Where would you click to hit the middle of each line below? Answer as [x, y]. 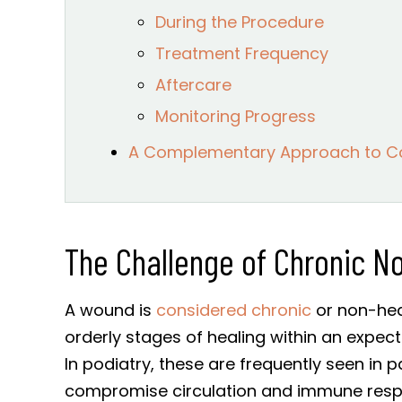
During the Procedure [240, 22]
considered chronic [234, 310]
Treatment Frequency [242, 53]
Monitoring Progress [236, 116]
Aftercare [193, 84]
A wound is [110, 310]
